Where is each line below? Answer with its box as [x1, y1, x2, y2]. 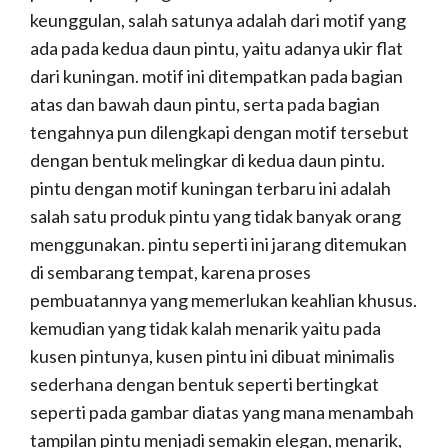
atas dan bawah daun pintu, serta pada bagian [30, 93, 380, 116]
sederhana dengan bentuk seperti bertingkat [30, 373, 379, 396]
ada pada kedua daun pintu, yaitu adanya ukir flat [30, 37, 403, 60]
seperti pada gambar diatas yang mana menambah [30, 401, 414, 424]
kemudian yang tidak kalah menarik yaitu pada [30, 317, 381, 340]
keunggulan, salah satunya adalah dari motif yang [30, 9, 406, 32]
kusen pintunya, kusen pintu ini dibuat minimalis [30, 345, 395, 368]
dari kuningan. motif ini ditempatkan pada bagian [30, 65, 403, 88]
